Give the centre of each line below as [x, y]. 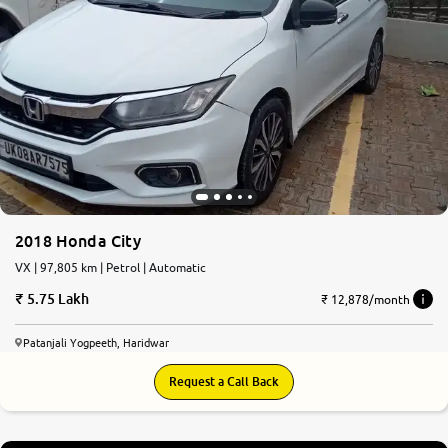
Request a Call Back [224, 382]
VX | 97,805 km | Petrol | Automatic [120, 268]
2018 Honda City [78, 241]
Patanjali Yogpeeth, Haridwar [96, 343]
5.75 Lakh [58, 299]
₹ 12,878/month [365, 299]
